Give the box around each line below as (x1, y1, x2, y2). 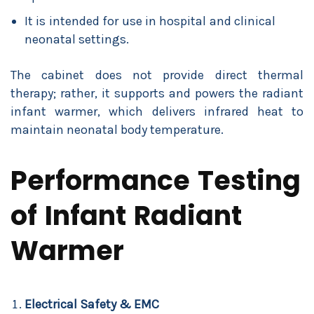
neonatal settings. (25, 32, 129, 47)
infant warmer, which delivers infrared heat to (11, 104, 303, 119)
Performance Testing (11, 162, 301, 199)
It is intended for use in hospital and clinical (25, 13, 275, 29)
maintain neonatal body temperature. (11, 122, 224, 137)
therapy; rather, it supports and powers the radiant (11, 86, 303, 101)
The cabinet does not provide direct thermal (11, 67, 303, 83)
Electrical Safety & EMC (25, 296, 159, 312)
